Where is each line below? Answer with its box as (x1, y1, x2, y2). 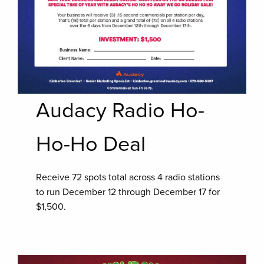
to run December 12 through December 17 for (36, 186, 220, 198)
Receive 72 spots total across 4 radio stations (36, 171, 220, 183)
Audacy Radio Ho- (36, 97, 205, 123)
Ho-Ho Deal (36, 131, 146, 157)
